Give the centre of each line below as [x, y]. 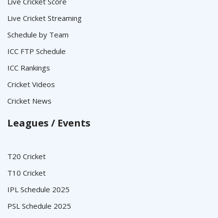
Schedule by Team [38, 35]
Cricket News [29, 101]
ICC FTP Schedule [36, 51]
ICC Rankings [29, 68]
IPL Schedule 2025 [38, 189]
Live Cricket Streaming [45, 18]
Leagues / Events [49, 123]
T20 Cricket [27, 156]
